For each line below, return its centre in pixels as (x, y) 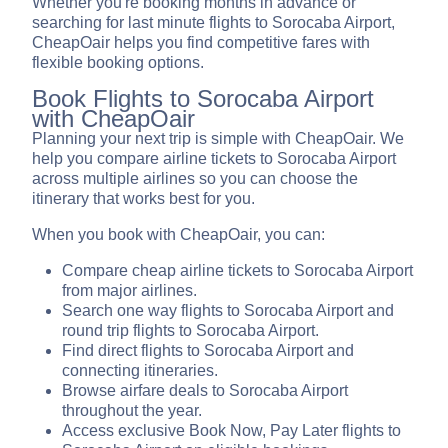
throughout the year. (132, 411)
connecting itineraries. (140, 371)
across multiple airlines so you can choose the (195, 179)
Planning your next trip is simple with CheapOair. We (218, 139)
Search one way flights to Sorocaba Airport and (228, 311)
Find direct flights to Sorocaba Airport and (208, 351)
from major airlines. (129, 291)
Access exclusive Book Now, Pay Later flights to (231, 431)
